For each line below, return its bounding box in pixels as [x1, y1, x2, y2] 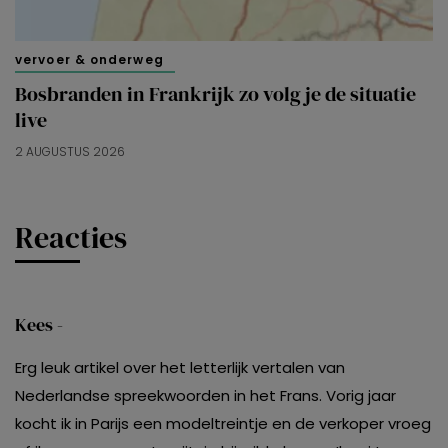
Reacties [15, 216, 127, 258]
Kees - [15, 311, 67, 337]
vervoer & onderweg [15, 51, 164, 69]
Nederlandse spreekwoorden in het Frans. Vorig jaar [15, 384, 396, 406]
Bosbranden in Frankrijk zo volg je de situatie [15, 80, 416, 109]
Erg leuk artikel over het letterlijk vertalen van [15, 356, 345, 378]
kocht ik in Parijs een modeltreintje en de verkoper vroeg [15, 412, 431, 434]
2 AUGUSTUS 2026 [15, 143, 125, 161]
